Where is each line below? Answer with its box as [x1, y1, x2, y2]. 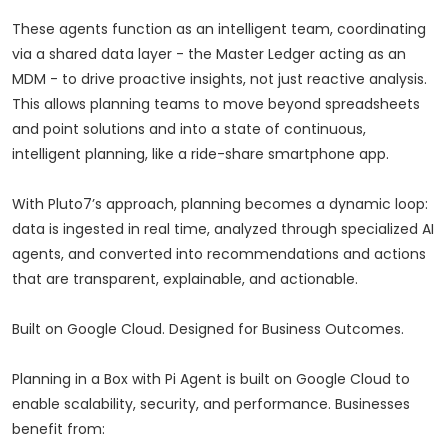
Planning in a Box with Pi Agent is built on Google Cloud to [12, 369, 410, 390]
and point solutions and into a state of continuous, [12, 119, 366, 140]
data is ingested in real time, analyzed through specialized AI [12, 219, 434, 240]
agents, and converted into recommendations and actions [12, 244, 426, 265]
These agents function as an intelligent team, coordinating [12, 19, 426, 40]
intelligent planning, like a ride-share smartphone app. [12, 144, 389, 165]
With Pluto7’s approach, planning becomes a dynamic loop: [12, 194, 428, 215]
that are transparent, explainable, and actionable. [12, 269, 358, 290]
